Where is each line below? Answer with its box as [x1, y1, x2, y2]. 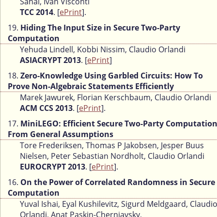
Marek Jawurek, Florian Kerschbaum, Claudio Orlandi [20, 92, 211, 103]
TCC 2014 [20, 7, 53, 18]
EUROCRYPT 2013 [20, 161, 85, 172]
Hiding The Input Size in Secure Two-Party [20, 22, 180, 33]
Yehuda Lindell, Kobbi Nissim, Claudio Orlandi [20, 44, 186, 55]
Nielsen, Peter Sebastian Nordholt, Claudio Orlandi [20, 151, 204, 162]
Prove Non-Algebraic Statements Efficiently [8, 81, 174, 92]
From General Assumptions [8, 129, 113, 140]
